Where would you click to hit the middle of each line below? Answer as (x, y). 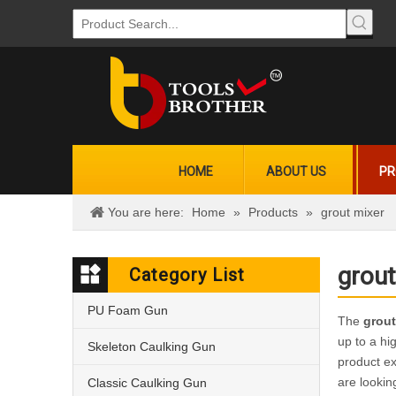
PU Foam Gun (128, 310)
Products (273, 212)
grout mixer (353, 212)
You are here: (146, 212)
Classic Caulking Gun (147, 383)
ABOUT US (296, 171)
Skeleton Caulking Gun (152, 346)
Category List (187, 275)
